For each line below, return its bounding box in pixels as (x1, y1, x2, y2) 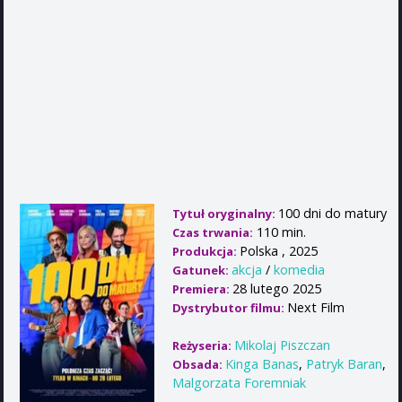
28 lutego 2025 (232, 280, 321, 298)
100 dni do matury (278, 205, 387, 223)
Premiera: (172, 281, 232, 298)
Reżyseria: (172, 337, 234, 354)
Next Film (287, 299, 345, 317)
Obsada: (172, 356, 225, 373)
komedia (274, 261, 325, 279)
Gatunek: (172, 262, 232, 279)
